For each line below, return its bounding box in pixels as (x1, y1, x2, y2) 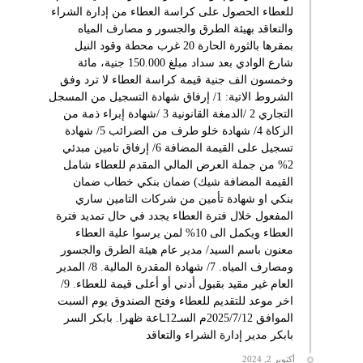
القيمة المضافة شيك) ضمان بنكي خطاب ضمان (72, 175, 293, 188)
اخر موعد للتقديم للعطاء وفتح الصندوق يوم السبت (57, 294, 293, 307)
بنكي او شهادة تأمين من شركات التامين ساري (75, 192, 293, 205)
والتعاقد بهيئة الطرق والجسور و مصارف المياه (77, 22, 293, 35)
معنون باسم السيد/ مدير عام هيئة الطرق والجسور (60, 243, 293, 256)
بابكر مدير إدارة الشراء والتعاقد (145, 328, 293, 341)
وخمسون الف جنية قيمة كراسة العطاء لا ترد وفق (59, 73, 293, 86)
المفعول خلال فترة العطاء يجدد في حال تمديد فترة (55, 209, 293, 222)
